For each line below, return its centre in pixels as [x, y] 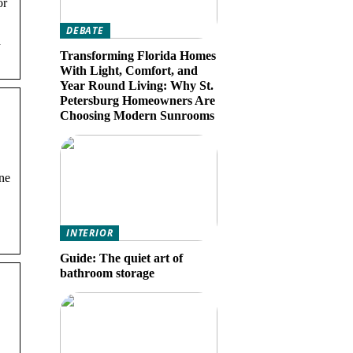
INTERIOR [90, 233]
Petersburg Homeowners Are [137, 100]
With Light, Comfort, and [129, 71]
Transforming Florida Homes [138, 56]
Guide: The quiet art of [121, 258]
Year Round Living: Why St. [137, 85]
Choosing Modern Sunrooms [137, 115]
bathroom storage [107, 273]
